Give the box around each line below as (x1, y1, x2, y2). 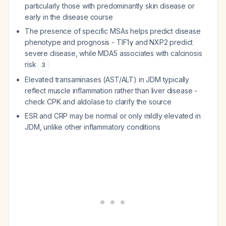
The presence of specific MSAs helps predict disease (25, 27, 201, 35)
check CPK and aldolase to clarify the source (25, 97, 172, 106)
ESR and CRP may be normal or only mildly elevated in (25, 111, 201, 120)
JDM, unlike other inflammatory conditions (25, 123, 160, 131)
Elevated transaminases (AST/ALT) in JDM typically (25, 75, 190, 84)
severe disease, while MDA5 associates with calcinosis (25, 49, 202, 58)
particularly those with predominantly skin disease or (25, 2, 195, 10)
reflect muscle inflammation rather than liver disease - (25, 86, 198, 95)
